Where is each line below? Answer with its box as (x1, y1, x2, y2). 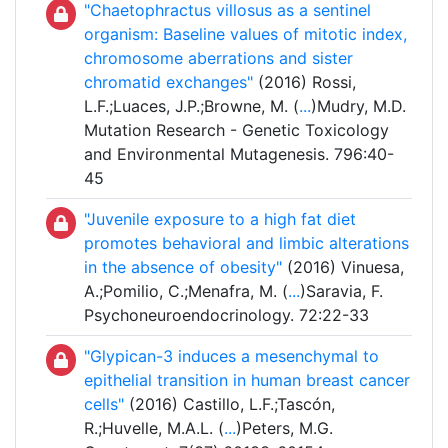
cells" (84, 394, 124, 415)
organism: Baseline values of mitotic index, (84, 24, 407, 45)
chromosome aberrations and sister (84, 48, 353, 69)
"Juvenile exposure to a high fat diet (84, 209, 356, 230)
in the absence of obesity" (84, 257, 282, 278)
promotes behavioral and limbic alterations (84, 233, 409, 254)
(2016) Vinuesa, (282, 257, 404, 278)
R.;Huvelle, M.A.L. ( (84, 418, 224, 439)
